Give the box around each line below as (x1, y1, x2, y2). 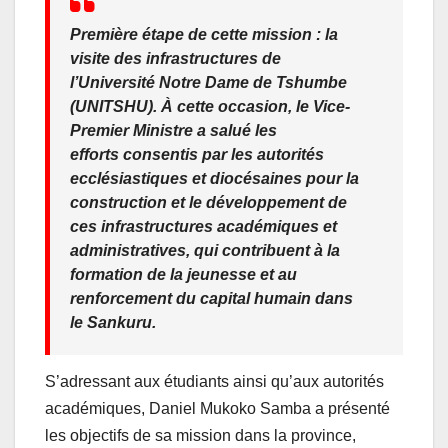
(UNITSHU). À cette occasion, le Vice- (70, 97, 350, 115)
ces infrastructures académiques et (70, 217, 337, 235)
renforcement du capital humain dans (70, 289, 353, 307)
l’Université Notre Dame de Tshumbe (70, 73, 347, 91)
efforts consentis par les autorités (70, 145, 324, 163)
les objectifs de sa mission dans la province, (45, 426, 356, 444)
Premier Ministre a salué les (70, 121, 277, 139)
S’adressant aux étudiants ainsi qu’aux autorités (45, 372, 384, 390)
